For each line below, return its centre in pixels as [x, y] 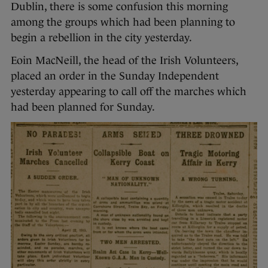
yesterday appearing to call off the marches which [129, 92]
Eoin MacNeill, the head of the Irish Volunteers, [124, 61]
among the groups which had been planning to [123, 22]
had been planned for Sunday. [83, 107]
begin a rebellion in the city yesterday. [101, 38]
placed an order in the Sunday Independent [115, 76]
